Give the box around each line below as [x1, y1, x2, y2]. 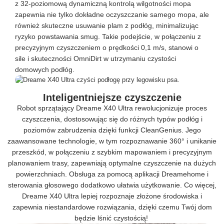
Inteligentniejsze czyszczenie [42, 92, 181, 103]
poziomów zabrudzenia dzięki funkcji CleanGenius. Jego [23, 126, 201, 134]
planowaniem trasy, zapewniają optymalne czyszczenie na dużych [8, 159, 216, 167]
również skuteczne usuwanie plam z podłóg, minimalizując [15, 21, 198, 30]
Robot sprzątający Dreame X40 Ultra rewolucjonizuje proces [17, 104, 207, 112]
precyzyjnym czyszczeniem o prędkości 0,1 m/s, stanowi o [15, 43, 198, 52]
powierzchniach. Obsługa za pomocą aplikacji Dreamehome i [15, 170, 208, 178]
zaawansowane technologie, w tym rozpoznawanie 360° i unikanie [7, 137, 216, 145]
